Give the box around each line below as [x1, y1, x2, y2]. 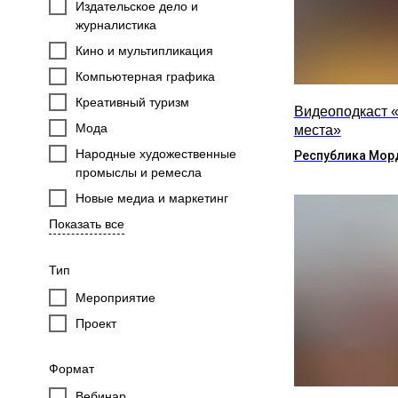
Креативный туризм [76, 95, 189, 109]
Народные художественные [76, 147, 236, 161]
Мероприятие [76, 291, 155, 305]
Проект [76, 316, 116, 330]
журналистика [76, 18, 156, 32]
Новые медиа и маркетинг [76, 191, 228, 205]
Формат [49, 362, 94, 376]
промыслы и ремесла [76, 165, 202, 179]
